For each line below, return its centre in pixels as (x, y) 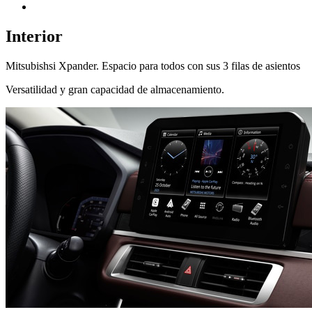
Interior (34, 36)
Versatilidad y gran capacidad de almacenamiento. (115, 89)
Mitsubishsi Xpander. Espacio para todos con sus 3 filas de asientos (153, 65)
